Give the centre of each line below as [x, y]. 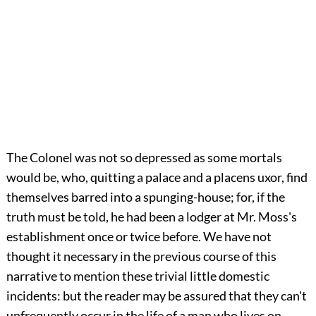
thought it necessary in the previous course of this [141, 256]
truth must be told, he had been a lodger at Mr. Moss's [151, 216]
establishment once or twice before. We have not [139, 236]
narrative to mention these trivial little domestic [138, 275]
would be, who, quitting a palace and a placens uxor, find [157, 177]
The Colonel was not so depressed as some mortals [144, 157]
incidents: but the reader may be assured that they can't [156, 295]
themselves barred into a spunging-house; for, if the [145, 196]
